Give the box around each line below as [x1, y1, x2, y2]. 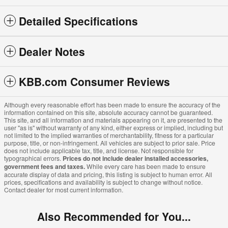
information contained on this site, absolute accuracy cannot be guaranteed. [4, 108, 213, 117]
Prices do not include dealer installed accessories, [63, 154, 208, 163]
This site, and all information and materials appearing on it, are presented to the [4, 116, 222, 125]
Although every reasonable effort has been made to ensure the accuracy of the [4, 100, 220, 109]
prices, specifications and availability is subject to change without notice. [4, 178, 203, 187]
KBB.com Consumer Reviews [19, 74, 170, 90]
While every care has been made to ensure [85, 162, 206, 171]
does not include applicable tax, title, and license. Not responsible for [4, 146, 193, 155]
